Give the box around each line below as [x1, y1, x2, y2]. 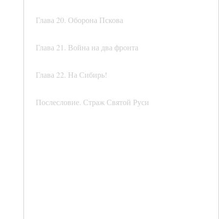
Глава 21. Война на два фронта [36, 42, 138, 53]
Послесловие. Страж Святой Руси [36, 97, 149, 108]
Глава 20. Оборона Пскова [36, 15, 123, 25]
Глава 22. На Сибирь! [36, 69, 107, 80]
